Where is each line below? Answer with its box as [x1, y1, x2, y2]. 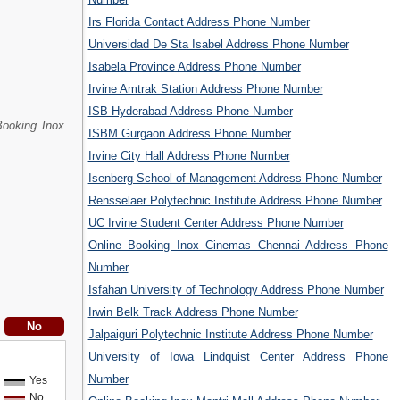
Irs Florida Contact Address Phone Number [87, 15, 310, 29]
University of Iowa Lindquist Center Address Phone [87, 350, 388, 364]
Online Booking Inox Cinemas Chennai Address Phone [87, 238, 388, 253]
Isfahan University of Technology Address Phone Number [87, 283, 384, 297]
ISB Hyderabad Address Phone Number [87, 104, 293, 119]
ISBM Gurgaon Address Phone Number [87, 127, 291, 141]
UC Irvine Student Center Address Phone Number [87, 216, 344, 230]
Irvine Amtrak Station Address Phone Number [87, 82, 323, 96]
